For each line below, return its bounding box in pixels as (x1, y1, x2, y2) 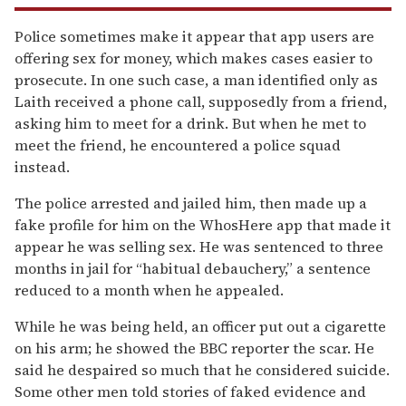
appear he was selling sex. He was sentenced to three (14, 236, 383, 256)
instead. (14, 156, 70, 177)
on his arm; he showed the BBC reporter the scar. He (14, 337, 374, 358)
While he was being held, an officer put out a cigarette (14, 315, 386, 336)
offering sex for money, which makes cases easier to (14, 47, 372, 68)
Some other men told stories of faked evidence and (14, 381, 366, 401)
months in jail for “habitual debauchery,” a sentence (14, 257, 371, 278)
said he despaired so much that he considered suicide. (14, 359, 390, 380)
